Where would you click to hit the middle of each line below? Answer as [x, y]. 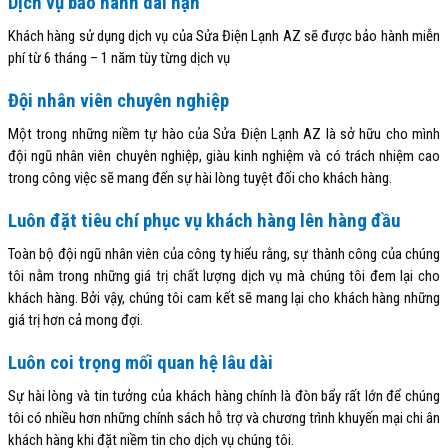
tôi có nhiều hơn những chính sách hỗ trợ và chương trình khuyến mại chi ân [224, 418]
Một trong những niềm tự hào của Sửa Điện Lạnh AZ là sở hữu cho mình [224, 134]
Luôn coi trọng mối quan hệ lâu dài [140, 363]
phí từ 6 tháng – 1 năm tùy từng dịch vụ [119, 58]
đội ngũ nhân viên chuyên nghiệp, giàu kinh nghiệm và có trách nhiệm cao [224, 156]
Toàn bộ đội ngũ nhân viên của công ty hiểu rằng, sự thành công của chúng [224, 254]
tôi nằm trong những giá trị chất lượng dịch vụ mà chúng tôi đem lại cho [224, 276]
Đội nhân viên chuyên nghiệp [118, 101]
